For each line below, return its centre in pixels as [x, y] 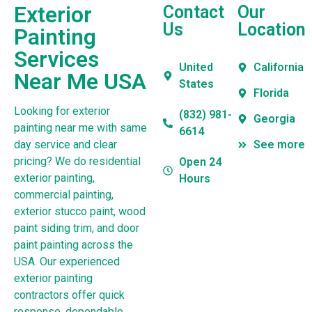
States [196, 84]
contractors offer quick [69, 295]
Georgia [274, 119]
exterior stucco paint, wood [80, 212]
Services [56, 60]
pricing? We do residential [77, 162]
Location [272, 30]
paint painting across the [73, 245]
